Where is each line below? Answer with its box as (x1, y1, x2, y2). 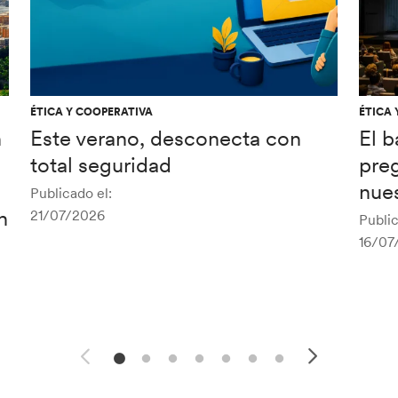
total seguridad (29, 151, 171, 179)
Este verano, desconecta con (29, 124, 301, 153)
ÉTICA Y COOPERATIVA (29, 105, 153, 119)
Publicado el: (29, 184, 112, 203)
